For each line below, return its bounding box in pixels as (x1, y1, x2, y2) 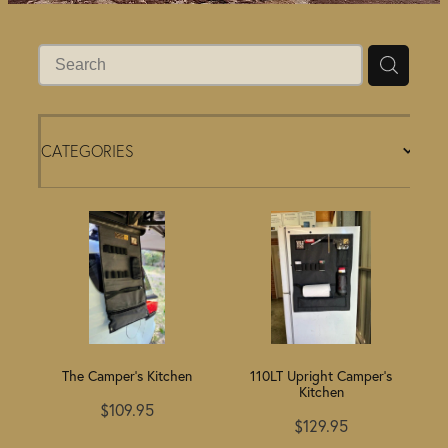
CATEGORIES (41, 140, 134, 161)
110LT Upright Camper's (250, 367, 392, 386)
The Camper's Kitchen (62, 367, 192, 386)
